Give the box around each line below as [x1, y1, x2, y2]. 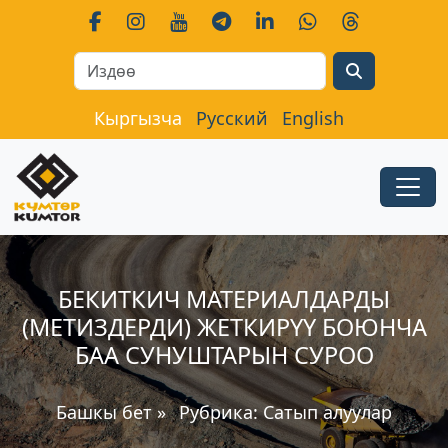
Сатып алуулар [263, 400, 392, 424]
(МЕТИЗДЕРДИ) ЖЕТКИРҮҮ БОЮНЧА [21, 311, 427, 343]
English [282, 106, 344, 130]
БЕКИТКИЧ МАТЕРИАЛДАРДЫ [58, 283, 390, 315]
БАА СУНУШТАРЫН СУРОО [74, 339, 374, 371]
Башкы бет [56, 400, 157, 424]
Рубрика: [174, 400, 263, 424]
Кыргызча [94, 106, 182, 130]
